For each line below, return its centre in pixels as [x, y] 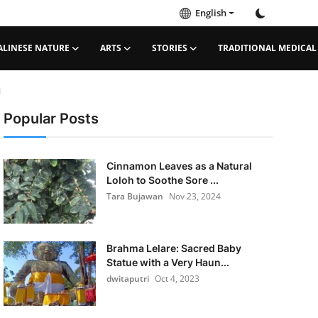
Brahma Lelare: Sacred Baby [174, 248]
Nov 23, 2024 [194, 196]
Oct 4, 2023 [177, 279]
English [208, 13]
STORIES [169, 48]
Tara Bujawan [135, 196]
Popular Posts [51, 119]
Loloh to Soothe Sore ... [162, 180]
